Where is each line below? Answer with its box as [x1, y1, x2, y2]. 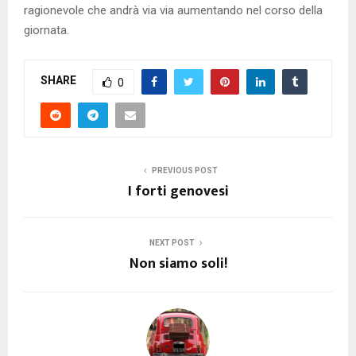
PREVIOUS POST [151, 165, 218, 175]
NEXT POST [149, 238, 195, 247]
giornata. [24, 22, 69, 37]
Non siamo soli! [129, 251, 227, 276]
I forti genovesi [127, 179, 229, 203]
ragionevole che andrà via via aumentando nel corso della [24, 2, 323, 17]
